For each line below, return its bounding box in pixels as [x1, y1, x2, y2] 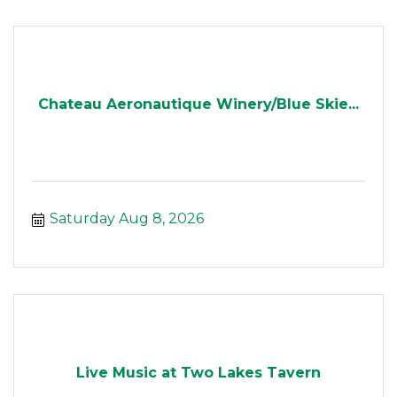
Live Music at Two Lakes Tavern [76, 363, 321, 381]
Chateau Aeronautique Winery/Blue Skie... [38, 95, 359, 113]
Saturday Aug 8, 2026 [50, 210, 204, 228]
